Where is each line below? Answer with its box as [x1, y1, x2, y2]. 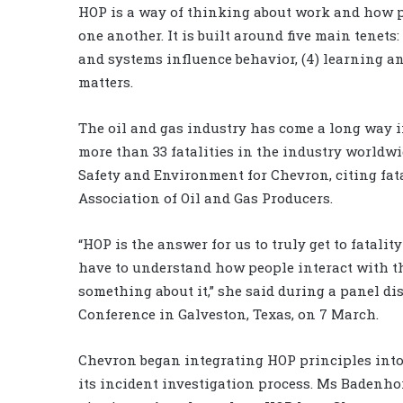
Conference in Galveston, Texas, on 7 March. [78, 305, 379, 324]
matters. [78, 73, 133, 92]
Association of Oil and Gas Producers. [78, 189, 333, 208]
